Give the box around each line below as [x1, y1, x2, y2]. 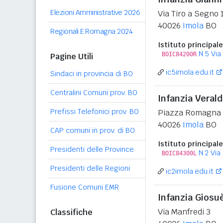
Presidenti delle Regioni [50, 164, 130, 173]
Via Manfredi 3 [158, 207, 211, 217]
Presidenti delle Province [50, 145, 134, 154]
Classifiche [50, 207, 93, 218]
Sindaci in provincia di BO [50, 69, 133, 78]
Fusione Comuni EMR [50, 183, 119, 192]
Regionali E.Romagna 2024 [50, 27, 132, 36]
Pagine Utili [50, 51, 93, 62]
